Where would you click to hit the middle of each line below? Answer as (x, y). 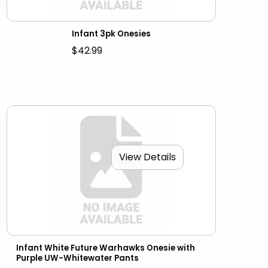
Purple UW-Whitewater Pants (77, 258)
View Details (147, 157)
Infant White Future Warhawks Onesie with (105, 248)
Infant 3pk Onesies (111, 34)
